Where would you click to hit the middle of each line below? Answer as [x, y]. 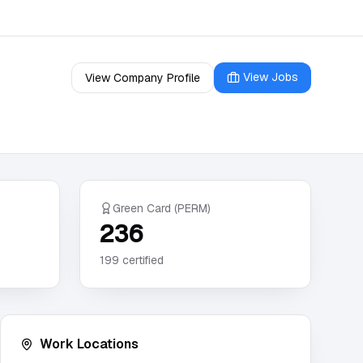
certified [141, 260]
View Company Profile [143, 78]
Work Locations [89, 344]
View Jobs [271, 77]
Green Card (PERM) [162, 208]
